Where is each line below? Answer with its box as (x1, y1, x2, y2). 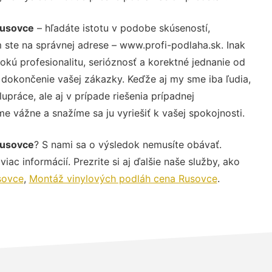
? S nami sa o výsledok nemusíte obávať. (33, 138, 222, 151)
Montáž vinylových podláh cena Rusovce (29, 172, 217, 185)
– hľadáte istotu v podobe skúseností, (33, 21, 210, 34)
